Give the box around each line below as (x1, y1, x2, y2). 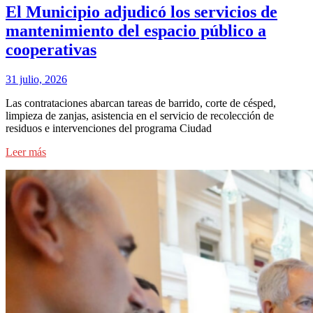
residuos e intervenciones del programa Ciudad (6, 122, 212, 135)
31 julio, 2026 (6, 73, 67, 86)
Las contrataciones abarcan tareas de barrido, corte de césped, (6, 97, 276, 110)
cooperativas (6, 41, 96, 59)
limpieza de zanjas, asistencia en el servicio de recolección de (6, 110, 274, 122)
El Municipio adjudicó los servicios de (6, 3, 277, 22)
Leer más (6, 146, 46, 159)
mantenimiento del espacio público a (6, 22, 266, 41)
